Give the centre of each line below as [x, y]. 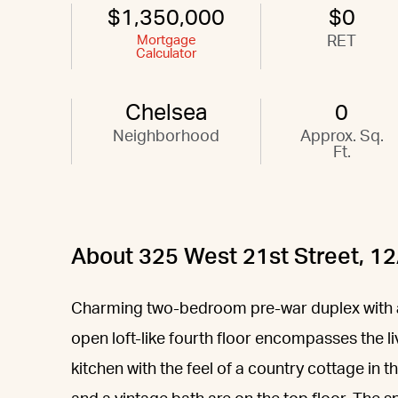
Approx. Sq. [342, 137]
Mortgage [166, 40]
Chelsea [166, 113]
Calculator [166, 54]
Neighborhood [166, 137]
